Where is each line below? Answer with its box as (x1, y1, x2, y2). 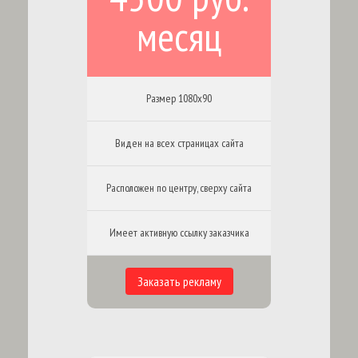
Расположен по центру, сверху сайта (106, 181, 252, 195)
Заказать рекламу (137, 273, 221, 289)
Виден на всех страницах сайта (114, 136, 244, 150)
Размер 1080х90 (146, 91, 212, 105)
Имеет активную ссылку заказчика (109, 225, 249, 240)
